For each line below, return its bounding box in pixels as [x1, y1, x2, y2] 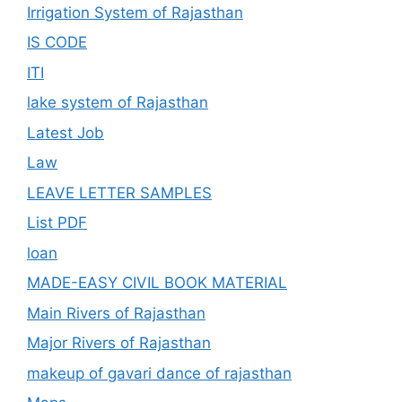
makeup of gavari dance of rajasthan [27, 363, 292, 382]
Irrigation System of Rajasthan [27, 3, 243, 22]
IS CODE [27, 33, 87, 52]
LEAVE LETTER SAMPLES [27, 183, 212, 202]
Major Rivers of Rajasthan [27, 334, 211, 353]
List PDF [27, 214, 87, 232]
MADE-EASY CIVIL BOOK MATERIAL [27, 274, 287, 293]
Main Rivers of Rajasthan [27, 303, 205, 322]
